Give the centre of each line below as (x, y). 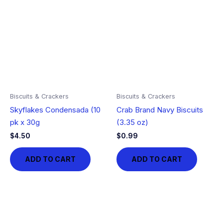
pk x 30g (25, 122)
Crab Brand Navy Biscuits (160, 110)
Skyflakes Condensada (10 (55, 110)
